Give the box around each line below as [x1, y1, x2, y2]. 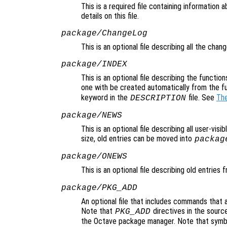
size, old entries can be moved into [81, 134, 194, 144]
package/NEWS [61, 111, 122, 121]
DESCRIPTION [130, 94, 186, 103]
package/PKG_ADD [61, 183, 137, 193]
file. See [186, 93, 216, 103]
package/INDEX [61, 60, 127, 69]
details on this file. [81, 11, 139, 21]
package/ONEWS [61, 152, 127, 162]
